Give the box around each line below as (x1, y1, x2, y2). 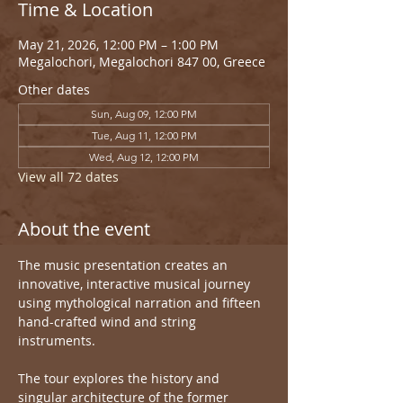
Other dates (18, 81, 90, 98)
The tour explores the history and (18, 370, 223, 387)
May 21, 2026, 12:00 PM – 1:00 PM (18, 36, 219, 53)
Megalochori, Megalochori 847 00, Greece (18, 53, 265, 70)
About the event (18, 217, 150, 241)
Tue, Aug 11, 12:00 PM (91, 129, 197, 142)
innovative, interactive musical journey (18, 275, 254, 292)
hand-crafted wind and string (18, 313, 200, 330)
